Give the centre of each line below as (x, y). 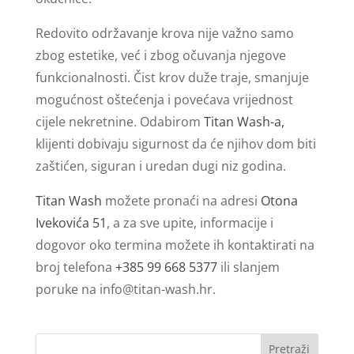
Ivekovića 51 (71, 222)
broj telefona (75, 267)
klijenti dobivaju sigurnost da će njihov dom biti (175, 143)
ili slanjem (248, 267)
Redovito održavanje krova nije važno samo (164, 33)
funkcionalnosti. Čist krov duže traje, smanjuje (172, 77)
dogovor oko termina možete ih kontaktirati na (175, 245)
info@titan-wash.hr (156, 289)
